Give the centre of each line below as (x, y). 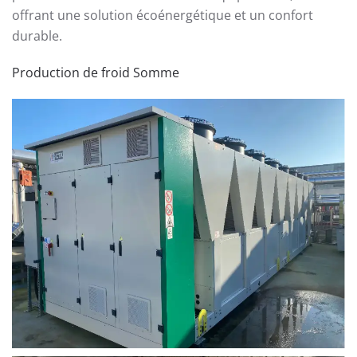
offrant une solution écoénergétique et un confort (163, 15)
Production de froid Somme (96, 73)
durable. (37, 36)
